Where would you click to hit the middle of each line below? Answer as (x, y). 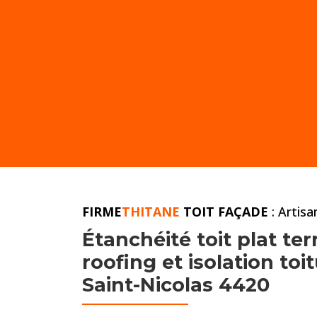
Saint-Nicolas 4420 (175, 285)
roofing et (135, 263)
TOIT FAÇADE (227, 212)
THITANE (152, 212)
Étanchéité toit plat (182, 240)
